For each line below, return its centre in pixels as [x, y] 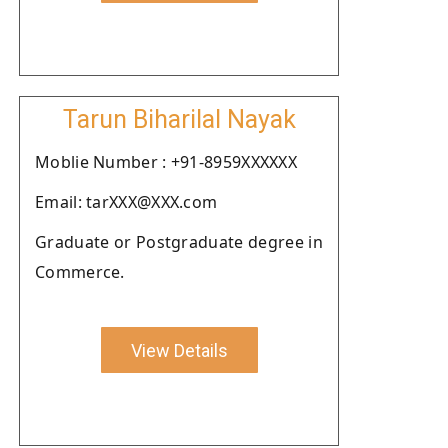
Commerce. [80, 272]
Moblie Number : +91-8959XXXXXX [166, 162]
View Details [179, 350]
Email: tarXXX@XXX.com [126, 202]
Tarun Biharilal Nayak [179, 119]
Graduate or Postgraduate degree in [179, 242]
